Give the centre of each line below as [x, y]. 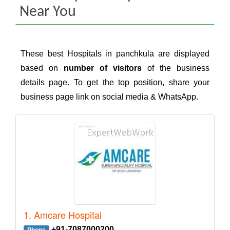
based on [42, 68]
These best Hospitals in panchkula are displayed [115, 54]
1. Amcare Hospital [63, 215]
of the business [176, 68]
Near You [47, 12]
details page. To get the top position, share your [115, 83]
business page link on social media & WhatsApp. [109, 97]
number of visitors [103, 68]
